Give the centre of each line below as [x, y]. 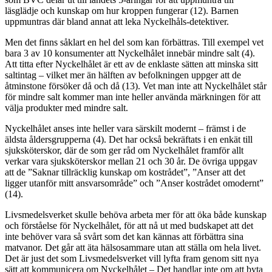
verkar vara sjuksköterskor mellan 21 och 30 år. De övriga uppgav [131, 161]
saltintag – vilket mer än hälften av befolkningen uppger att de [123, 75]
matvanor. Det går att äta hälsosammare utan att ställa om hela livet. [133, 248]
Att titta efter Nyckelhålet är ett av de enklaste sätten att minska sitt [131, 64]
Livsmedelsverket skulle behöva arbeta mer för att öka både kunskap [136, 215]
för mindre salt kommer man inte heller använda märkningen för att [133, 97]
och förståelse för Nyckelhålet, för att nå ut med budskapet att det [129, 226]
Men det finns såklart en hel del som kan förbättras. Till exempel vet [134, 42]
